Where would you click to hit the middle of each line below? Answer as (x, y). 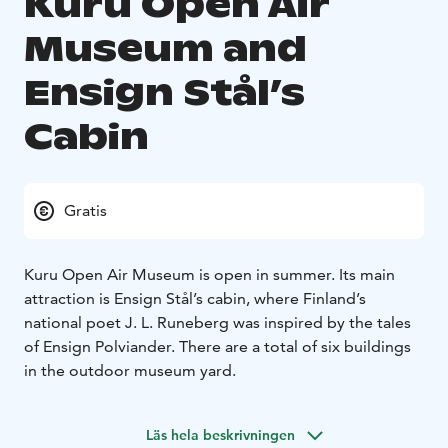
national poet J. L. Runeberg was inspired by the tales (217, 323)
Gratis (85, 211)
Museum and (165, 49)
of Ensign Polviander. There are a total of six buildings (217, 347)
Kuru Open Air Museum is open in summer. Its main (209, 275)
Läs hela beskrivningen (220, 435)
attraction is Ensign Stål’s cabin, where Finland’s (195, 299)
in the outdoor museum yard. (130, 371)
